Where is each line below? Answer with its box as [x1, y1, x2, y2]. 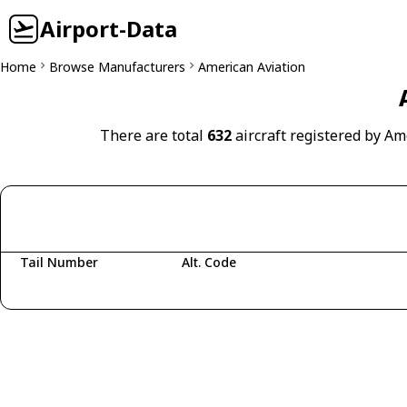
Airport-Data [40, 14, 177, 44]
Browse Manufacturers [49, 58, 185, 75]
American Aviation [198, 58, 305, 75]
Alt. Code [181, 253, 236, 271]
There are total [99, 125, 207, 145]
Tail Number [20, 253, 98, 271]
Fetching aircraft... [30, 282, 141, 299]
